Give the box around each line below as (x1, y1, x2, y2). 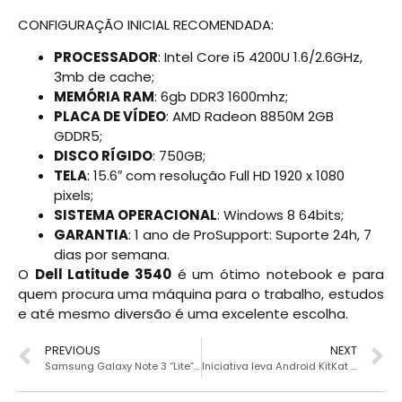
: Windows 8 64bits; (217, 205, 344, 225)
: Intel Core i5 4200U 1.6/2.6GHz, (158, 48, 363, 67)
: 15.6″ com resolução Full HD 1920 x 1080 (87, 166, 345, 186)
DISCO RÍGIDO (54, 146, 153, 166)
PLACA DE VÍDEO (54, 107, 166, 127)
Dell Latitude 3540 (34, 265, 172, 284)
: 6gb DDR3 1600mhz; (154, 87, 288, 107)
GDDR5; (54, 127, 102, 146)
